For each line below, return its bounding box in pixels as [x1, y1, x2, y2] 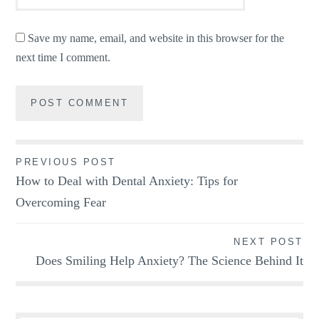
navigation [15, 180, 100, 203]
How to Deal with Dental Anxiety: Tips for [16, 173, 239, 188]
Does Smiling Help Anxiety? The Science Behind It [35, 253, 303, 268]
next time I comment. [16, 51, 111, 64]
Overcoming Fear [16, 194, 107, 209]
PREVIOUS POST [16, 156, 116, 167]
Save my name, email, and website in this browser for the [28, 32, 285, 45]
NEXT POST [234, 236, 303, 247]
